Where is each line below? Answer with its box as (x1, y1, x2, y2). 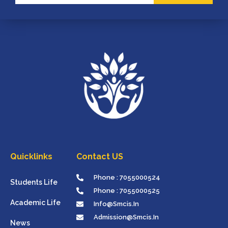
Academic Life (10, 198, 61, 207)
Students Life (10, 178, 58, 186)
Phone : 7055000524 (93, 174, 160, 181)
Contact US (76, 152, 124, 161)
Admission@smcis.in (93, 213, 159, 221)
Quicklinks (10, 152, 52, 161)
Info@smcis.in (93, 200, 139, 208)
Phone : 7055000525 (93, 187, 160, 194)
